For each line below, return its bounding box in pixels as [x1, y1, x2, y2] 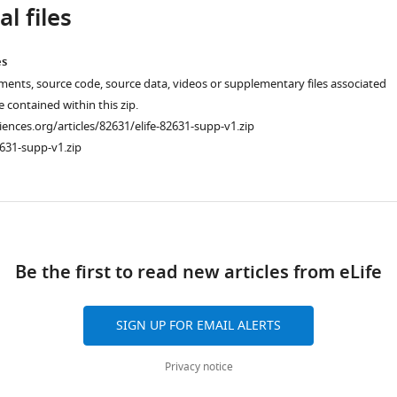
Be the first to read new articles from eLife [15, 260, 382, 288]
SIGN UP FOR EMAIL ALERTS [116, 316, 281, 335]
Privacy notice [164, 359, 233, 375]
